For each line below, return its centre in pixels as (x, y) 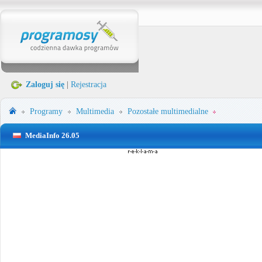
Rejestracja (89, 85)
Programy (46, 111)
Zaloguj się (45, 85)
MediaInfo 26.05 (52, 135)
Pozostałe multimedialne (168, 111)
